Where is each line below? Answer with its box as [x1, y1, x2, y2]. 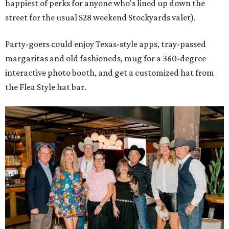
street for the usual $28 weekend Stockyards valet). [5, 12, 196, 23]
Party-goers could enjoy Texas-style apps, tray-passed [5, 39, 206, 50]
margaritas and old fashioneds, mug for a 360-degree [5, 53, 206, 64]
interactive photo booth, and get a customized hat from [5, 67, 214, 78]
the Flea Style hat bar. [5, 82, 86, 93]
